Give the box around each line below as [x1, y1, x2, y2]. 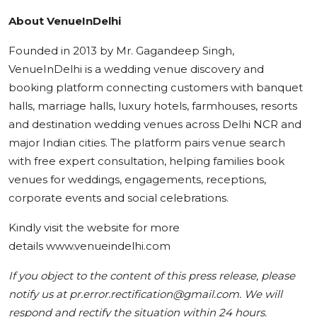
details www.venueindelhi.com [8, 238, 173, 253]
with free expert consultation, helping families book [8, 154, 284, 168]
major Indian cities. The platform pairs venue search [8, 135, 285, 149]
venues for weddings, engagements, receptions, [8, 172, 266, 186]
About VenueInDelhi [8, 13, 121, 28]
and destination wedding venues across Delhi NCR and [8, 117, 301, 131]
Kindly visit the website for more [8, 220, 180, 234]
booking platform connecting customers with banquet [8, 80, 303, 94]
